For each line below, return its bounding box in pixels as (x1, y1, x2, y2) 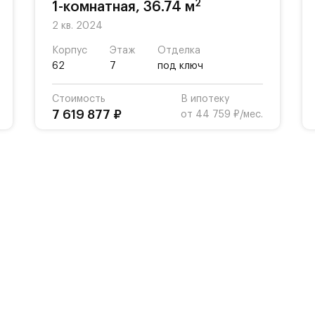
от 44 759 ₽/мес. (181, 110, 263, 120)
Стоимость (52, 94, 105, 104)
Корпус (52, 46, 87, 56)
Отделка (157, 46, 200, 56)
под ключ (157, 61, 203, 71)
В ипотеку (181, 94, 229, 104)
